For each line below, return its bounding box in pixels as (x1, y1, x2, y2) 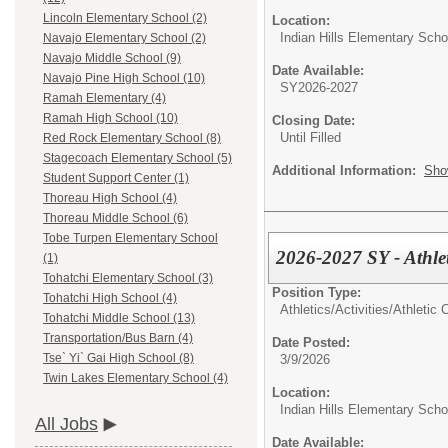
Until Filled (280, 129, 341, 145)
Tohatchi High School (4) (43, 291, 177, 306)
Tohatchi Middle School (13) (43, 311, 195, 326)
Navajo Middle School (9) (43, 51, 181, 66)
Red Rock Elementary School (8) (43, 131, 221, 146)
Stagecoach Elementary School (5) (43, 151, 232, 166)
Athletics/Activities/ (280, 301, 393, 317)
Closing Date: (272, 112, 355, 128)
